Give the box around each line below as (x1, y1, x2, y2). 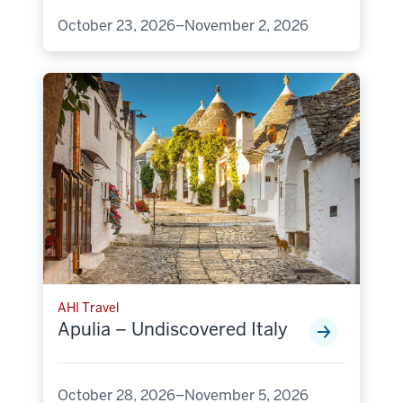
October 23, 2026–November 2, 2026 (58, 15, 309, 35)
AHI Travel (58, 299, 120, 316)
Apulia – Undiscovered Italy (58, 317, 288, 341)
